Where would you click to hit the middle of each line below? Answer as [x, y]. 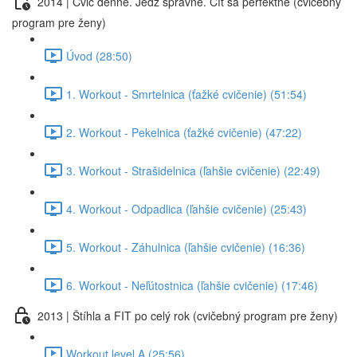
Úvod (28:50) [99, 55]
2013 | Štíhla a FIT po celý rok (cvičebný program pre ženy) [188, 315]
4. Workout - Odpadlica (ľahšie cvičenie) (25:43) [186, 208]
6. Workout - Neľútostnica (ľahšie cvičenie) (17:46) [192, 285]
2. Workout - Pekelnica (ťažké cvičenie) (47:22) [184, 132]
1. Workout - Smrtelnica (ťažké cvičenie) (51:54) [186, 94]
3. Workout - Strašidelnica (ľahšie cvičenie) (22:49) [193, 170]
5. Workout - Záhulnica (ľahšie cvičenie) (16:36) [186, 247]
